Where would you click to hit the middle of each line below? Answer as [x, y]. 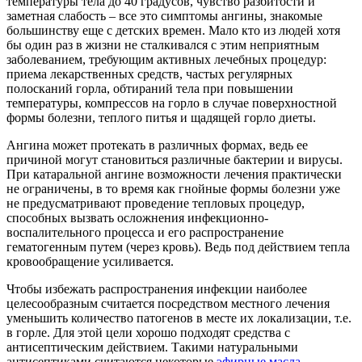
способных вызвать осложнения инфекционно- [137, 217]
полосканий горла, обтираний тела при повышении [150, 88]
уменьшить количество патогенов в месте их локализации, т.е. [179, 318]
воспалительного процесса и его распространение [145, 232]
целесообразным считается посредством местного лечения [168, 303]
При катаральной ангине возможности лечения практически [174, 174]
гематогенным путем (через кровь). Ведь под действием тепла [178, 246]
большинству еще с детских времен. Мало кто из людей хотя [173, 30]
